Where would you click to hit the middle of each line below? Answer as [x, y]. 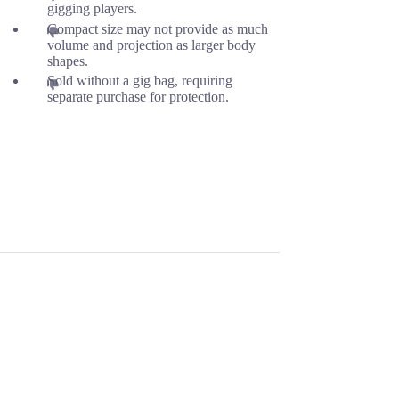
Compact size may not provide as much [157, 28]
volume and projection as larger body [151, 45]
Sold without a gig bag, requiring [139, 81]
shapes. [67, 61]
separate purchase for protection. [138, 97]
